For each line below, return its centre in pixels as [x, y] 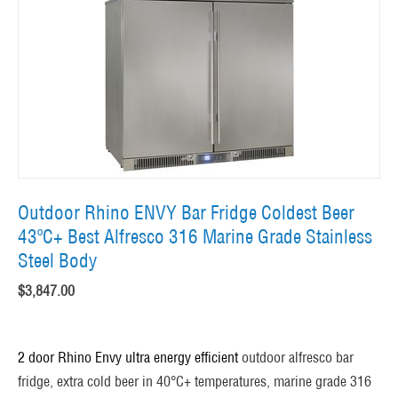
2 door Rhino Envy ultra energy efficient [128, 358]
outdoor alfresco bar [298, 358]
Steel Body [57, 261]
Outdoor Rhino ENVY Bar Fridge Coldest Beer [186, 213]
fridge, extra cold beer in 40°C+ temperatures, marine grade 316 [195, 382]
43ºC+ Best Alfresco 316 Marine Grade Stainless [195, 237]
